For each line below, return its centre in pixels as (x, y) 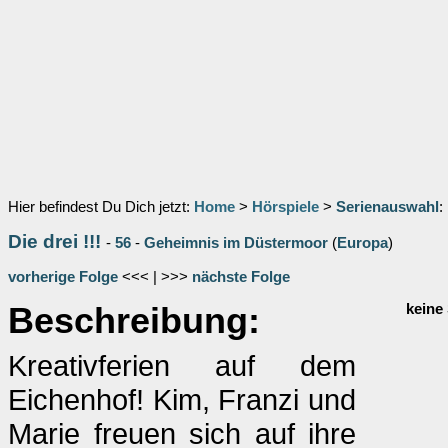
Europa (362, 243)
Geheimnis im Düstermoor (236, 243)
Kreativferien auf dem (182, 365)
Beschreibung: (134, 321)
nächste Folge (241, 277)
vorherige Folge (63, 277)
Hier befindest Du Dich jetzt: (101, 207)
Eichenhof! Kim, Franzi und (182, 399)
